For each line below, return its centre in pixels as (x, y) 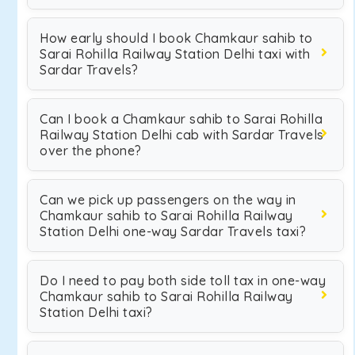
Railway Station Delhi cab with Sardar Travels (182, 135)
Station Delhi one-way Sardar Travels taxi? (173, 231)
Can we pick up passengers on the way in (168, 200)
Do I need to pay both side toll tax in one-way (183, 281)
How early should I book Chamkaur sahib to (176, 38)
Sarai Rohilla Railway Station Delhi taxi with (175, 54)
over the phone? (91, 151)
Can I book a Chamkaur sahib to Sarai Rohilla (181, 119)
